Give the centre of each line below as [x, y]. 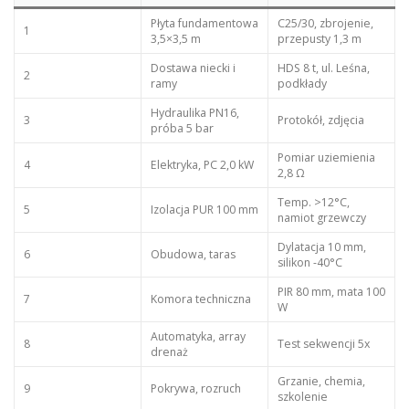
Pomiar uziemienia [326, 157]
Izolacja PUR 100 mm [204, 209]
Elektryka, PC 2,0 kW [202, 164]
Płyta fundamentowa [204, 23]
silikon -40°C [309, 262]
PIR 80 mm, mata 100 [331, 291]
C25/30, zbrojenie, [325, 23]
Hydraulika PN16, [194, 112]
